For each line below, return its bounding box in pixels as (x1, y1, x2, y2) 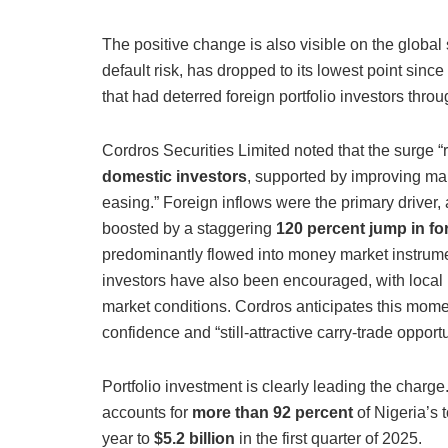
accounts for (102, 404, 192, 422)
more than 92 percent (192, 404, 353, 422)
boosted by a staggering (102, 220, 276, 238)
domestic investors (102, 168, 247, 186)
